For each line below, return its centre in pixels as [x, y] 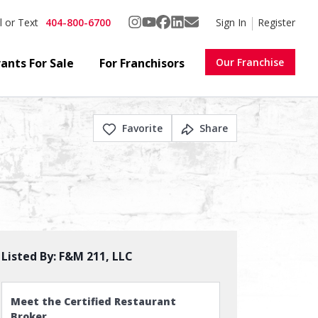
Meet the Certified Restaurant [93, 301]
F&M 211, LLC [96, 256]
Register [276, 22]
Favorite [142, 128]
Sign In [231, 22]
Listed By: [30, 256]
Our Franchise [250, 62]
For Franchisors [142, 63]
